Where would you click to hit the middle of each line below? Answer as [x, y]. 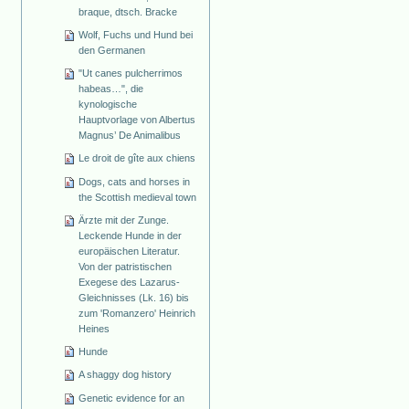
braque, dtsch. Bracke [128, 12]
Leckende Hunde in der [131, 235]
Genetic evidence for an [132, 399]
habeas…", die [111, 89]
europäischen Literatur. [130, 251]
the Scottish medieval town [138, 197]
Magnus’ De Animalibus [130, 136]
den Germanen [112, 51]
